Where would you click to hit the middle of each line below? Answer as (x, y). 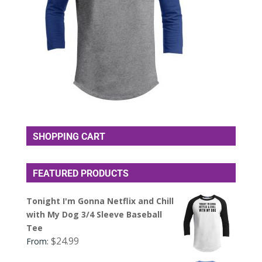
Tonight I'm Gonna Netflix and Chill (100, 201)
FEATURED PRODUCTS (80, 173)
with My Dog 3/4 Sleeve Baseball (94, 214)
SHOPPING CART (69, 136)
